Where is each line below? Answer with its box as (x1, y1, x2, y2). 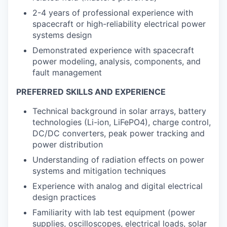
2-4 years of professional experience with (32, 8, 193, 18)
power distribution (32, 139, 103, 149)
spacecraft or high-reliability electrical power (32, 19, 206, 29)
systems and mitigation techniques (32, 166, 166, 176)
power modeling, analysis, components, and (32, 56, 201, 66)
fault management (32, 67, 102, 78)
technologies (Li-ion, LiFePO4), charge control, (32, 117, 211, 127)
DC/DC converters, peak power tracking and (32, 128, 205, 138)
